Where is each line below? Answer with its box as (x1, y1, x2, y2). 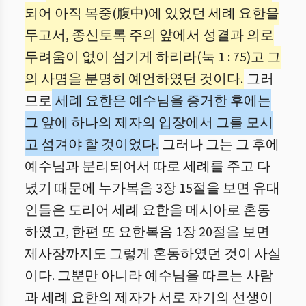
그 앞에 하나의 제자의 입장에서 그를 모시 (25, 113, 273, 133)
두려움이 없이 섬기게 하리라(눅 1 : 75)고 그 (25, 48, 281, 67)
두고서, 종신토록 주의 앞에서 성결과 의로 (25, 26, 274, 45)
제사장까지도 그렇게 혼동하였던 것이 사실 (25, 245, 281, 264)
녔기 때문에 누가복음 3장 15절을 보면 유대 (25, 179, 280, 198)
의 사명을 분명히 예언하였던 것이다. (25, 70, 243, 89)
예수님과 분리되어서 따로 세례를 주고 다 (25, 157, 270, 176)
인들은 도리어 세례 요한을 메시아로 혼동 (25, 201, 270, 220)
